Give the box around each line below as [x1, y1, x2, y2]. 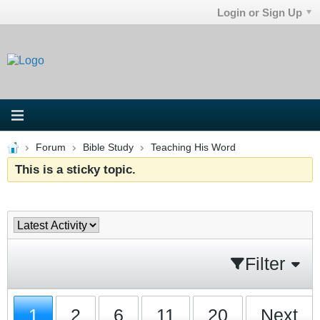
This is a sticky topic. [15, 161, 136, 176]
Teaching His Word [150, 141, 236, 153]
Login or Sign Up [217, 6, 303, 19]
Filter [245, 253, 285, 274]
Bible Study [82, 141, 134, 153]
